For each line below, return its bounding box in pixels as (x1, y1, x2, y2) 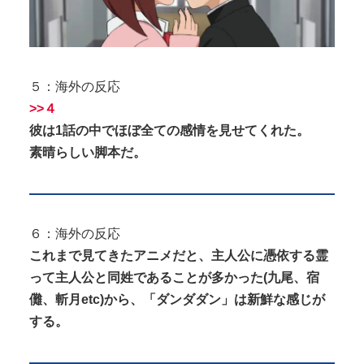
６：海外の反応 (29, 227, 120, 241)
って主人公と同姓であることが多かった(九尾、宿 (29, 271, 319, 285)
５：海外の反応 (29, 79, 120, 93)
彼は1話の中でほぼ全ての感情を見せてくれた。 (29, 123, 310, 137)
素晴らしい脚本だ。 (29, 145, 146, 159)
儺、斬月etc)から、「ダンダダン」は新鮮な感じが (29, 292, 325, 307)
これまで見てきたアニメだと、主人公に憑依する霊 (29, 249, 328, 263)
